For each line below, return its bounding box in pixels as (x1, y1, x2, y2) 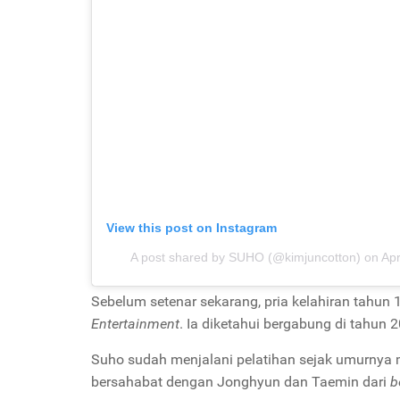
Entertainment (91, 315, 179, 332)
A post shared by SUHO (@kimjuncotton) (129, 250, 361, 264)
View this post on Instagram (106, 221, 277, 235)
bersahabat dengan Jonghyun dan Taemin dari (91, 373, 390, 390)
